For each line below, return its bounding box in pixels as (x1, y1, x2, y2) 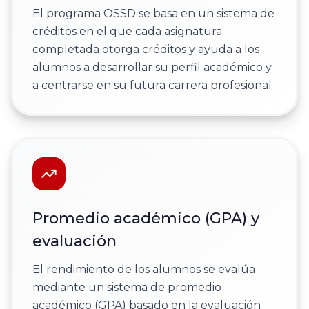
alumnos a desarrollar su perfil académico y (32, 61, 272, 74)
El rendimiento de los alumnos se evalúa (32, 263, 255, 277)
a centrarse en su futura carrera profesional (32, 79, 272, 92)
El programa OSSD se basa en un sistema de (32, 7, 275, 21)
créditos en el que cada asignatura (32, 25, 222, 39)
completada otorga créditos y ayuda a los (32, 43, 259, 57)
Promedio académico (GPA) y (32, 209, 259, 228)
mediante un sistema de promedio (32, 281, 221, 295)
